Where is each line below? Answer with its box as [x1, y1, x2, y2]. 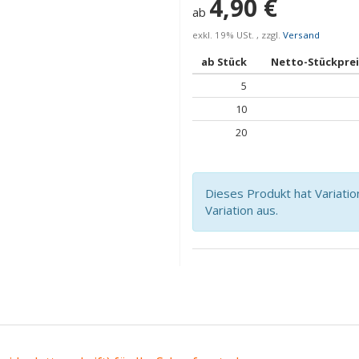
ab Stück [201, 54, 247, 69]
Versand [283, 29, 320, 42]
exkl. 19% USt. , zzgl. [192, 29, 283, 42]
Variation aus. [205, 201, 278, 218]
